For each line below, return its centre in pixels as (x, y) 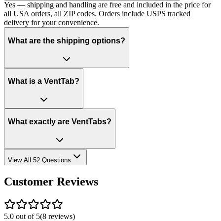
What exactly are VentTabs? (60, 122)
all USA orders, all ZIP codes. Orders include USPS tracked (97, 14)
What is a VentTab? (44, 81)
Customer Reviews (51, 181)
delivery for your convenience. (52, 23)
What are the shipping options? (67, 41)
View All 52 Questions (39, 160)
